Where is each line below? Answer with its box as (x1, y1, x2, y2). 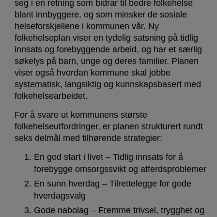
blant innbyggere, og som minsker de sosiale (15, 10, 187, 20)
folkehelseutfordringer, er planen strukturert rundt (15, 122, 203, 132)
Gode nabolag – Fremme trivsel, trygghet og (34, 205, 204, 216)
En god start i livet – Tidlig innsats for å (34, 152, 183, 162)
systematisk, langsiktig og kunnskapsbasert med (15, 79, 201, 90)
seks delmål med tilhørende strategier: (15, 133, 166, 143)
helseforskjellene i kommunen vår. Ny (15, 21, 159, 31)
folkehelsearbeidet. (15, 91, 88, 101)
